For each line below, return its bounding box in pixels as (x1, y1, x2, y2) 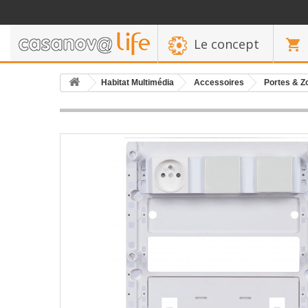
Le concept (194, 36, 259, 52)
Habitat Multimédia (101, 78, 174, 87)
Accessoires (194, 78, 244, 87)
